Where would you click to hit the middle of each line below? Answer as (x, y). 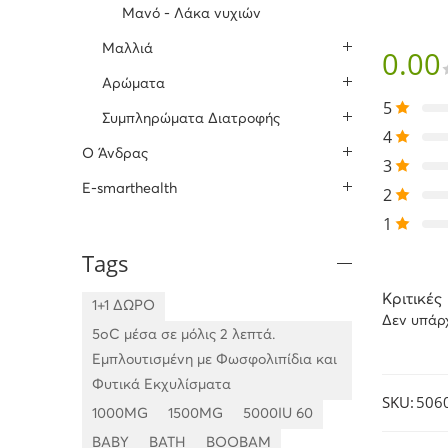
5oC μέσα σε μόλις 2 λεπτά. (183, 335)
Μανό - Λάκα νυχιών (191, 14)
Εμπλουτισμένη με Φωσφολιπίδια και (214, 360)
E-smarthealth (129, 189)
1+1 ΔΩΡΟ (123, 306)
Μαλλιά (127, 49)
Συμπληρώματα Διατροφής (191, 119)
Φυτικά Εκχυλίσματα (161, 385)
